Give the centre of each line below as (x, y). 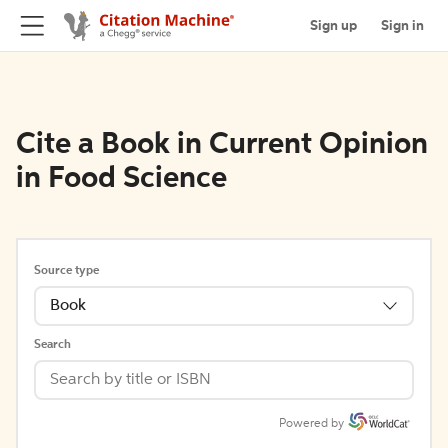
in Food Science (121, 179)
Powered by (311, 424)
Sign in (402, 25)
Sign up (333, 25)
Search (52, 345)
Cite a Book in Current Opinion (222, 145)
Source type (66, 271)
